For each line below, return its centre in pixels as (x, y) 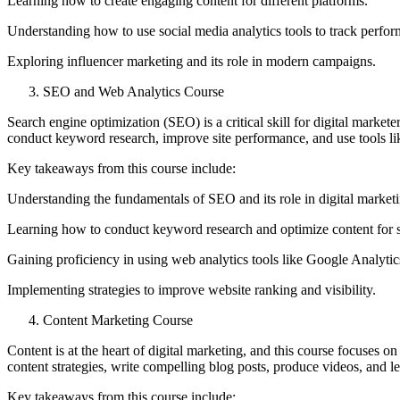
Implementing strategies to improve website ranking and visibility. (192, 289)
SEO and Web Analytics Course (133, 91)
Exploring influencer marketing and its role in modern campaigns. (192, 61)
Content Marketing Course (118, 320)
